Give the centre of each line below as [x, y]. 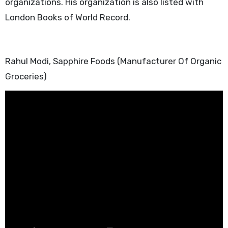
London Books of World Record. [67, 18]
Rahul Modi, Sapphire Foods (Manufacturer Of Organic [113, 61]
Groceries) [26, 76]
